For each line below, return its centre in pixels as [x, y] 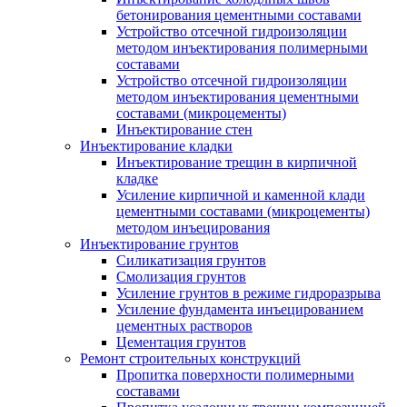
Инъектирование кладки [156, 146]
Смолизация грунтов [181, 277]
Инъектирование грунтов [159, 244]
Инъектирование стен [184, 129]
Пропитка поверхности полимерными [235, 375]
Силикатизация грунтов [191, 260]
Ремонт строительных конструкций [190, 358]
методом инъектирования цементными [238, 97]
